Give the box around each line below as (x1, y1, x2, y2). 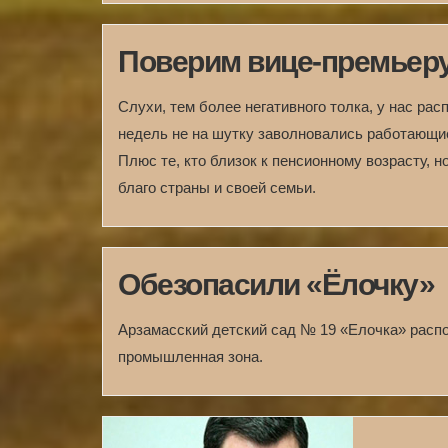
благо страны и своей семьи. (118, 179, 316, 196)
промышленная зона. (118, 348, 263, 365)
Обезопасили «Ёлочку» (118, 268, 435, 301)
